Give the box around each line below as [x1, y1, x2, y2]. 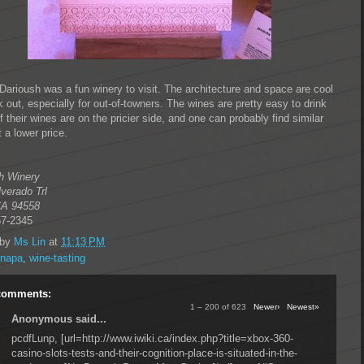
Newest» [287, 301, 319, 311]
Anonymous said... [11, 312, 106, 325]
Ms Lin [14, 235, 45, 248]
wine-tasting [29, 251, 85, 264]
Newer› [253, 301, 279, 311]
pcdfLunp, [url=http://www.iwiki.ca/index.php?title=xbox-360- [11, 332, 293, 344]
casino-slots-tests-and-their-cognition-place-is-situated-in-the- [11, 347, 297, 359]
